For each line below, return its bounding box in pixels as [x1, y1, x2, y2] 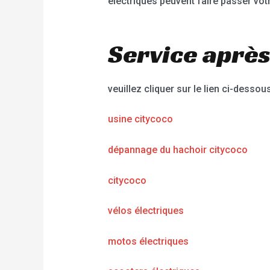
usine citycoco [107, 113, 173, 125]
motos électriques [107, 235, 189, 247]
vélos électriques [107, 205, 184, 217]
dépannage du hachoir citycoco [107, 144, 248, 156]
